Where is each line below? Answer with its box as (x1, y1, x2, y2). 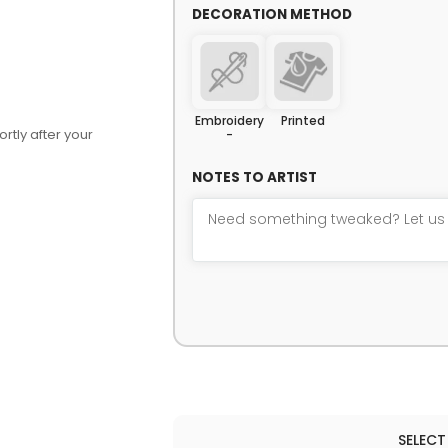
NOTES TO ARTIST (192, 167, 318, 187)
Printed (281, 111, 326, 129)
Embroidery (194, 111, 264, 129)
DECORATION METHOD (192, 4, 353, 24)
